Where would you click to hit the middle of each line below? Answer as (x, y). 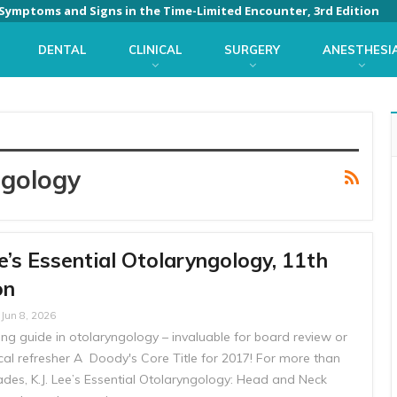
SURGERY (252, 50)
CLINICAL (155, 50)
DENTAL (62, 50)
